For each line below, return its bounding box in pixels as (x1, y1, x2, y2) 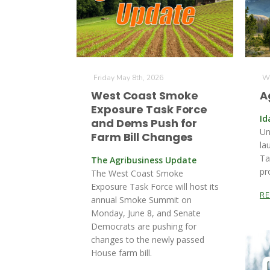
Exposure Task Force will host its (91, 181, 219, 192)
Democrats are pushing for (91, 221, 196, 232)
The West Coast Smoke (91, 168, 183, 179)
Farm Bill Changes (91, 130, 193, 145)
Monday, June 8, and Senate (91, 207, 201, 219)
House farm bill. (91, 247, 152, 259)
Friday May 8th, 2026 (93, 73, 163, 83)
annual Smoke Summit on (91, 194, 192, 206)
